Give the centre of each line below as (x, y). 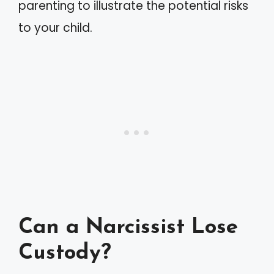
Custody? (65, 254)
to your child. (55, 28)
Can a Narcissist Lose (128, 228)
